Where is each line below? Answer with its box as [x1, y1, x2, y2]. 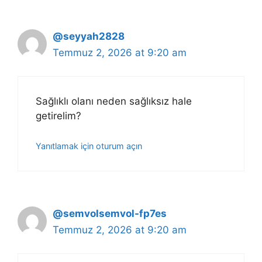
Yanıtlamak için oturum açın [36, 140, 142, 151]
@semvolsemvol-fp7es [53, 207, 167, 219]
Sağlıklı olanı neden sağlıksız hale [36, 95, 192, 108]
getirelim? [36, 110, 81, 122]
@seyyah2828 [53, 30, 125, 42]
